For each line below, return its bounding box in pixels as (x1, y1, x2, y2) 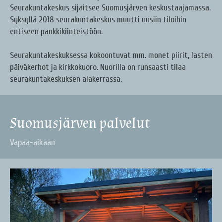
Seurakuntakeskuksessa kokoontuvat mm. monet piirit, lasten (10, 51, 212, 60)
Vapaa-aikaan (10, 137, 55, 148)
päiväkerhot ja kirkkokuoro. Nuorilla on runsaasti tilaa (10, 62, 186, 72)
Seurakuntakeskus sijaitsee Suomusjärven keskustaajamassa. (10, 3, 211, 13)
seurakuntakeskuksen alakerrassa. (10, 74, 122, 84)
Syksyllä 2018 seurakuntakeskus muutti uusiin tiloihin (10, 15, 186, 25)
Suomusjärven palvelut (10, 113, 150, 133)
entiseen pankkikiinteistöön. (10, 27, 103, 37)
